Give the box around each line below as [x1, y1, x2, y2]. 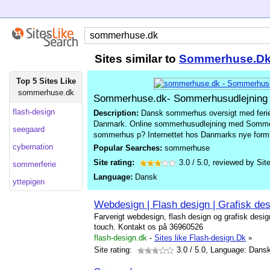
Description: [93, 108, 139, 118]
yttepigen [13, 177, 45, 186]
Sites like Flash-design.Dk [154, 233, 246, 242]
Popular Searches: [93, 143, 165, 152]
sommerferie [13, 160, 56, 169]
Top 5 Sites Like [16, 77, 76, 86]
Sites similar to [95, 52, 179, 65]
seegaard [13, 125, 45, 134]
